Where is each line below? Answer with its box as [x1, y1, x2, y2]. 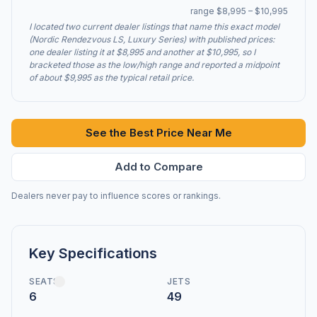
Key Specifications [29, 245, 157, 262]
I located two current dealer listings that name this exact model [29, 21, 279, 32]
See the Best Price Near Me [85, 126, 232, 139]
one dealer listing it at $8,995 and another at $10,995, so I [29, 47, 255, 57]
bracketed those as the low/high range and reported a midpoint [29, 59, 279, 70]
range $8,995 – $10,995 [190, 6, 288, 16]
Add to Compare [114, 160, 203, 173]
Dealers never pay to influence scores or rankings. [11, 190, 221, 201]
